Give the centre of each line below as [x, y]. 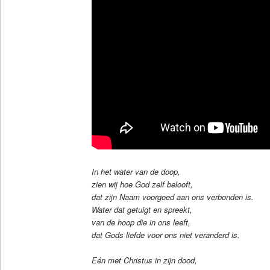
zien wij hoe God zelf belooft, [142, 184]
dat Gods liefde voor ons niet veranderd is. [165, 234]
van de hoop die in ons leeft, [141, 222]
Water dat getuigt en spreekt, [142, 209]
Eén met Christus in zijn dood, [144, 260]
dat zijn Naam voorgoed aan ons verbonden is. [172, 196]
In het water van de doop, [136, 171]
